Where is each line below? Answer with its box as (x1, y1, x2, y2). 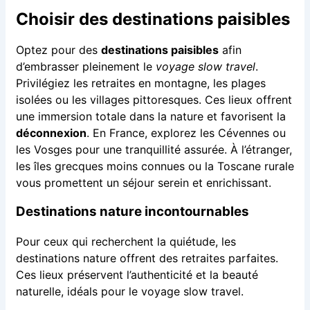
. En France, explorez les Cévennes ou (86, 125, 286, 140)
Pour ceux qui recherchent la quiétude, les (15, 235, 236, 249)
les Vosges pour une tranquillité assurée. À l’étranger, (15, 142, 292, 156)
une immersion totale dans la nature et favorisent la (15, 109, 286, 123)
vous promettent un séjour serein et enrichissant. (15, 175, 271, 190)
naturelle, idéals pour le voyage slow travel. (15, 284, 244, 299)
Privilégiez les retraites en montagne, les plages (15, 75, 266, 90)
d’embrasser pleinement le (15, 59, 156, 73)
